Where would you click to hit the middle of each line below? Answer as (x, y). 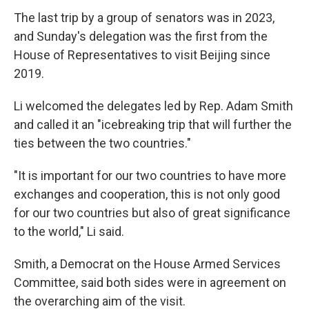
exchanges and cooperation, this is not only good (147, 194)
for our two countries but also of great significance (152, 213)
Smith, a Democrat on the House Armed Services (147, 264)
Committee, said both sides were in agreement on (150, 282)
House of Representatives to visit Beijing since (142, 55)
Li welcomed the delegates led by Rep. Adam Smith (153, 106)
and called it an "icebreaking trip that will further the (153, 124)
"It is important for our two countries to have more (150, 176)
